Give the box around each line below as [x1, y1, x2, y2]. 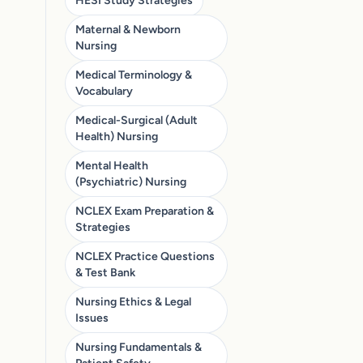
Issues [75, 310, 109, 325]
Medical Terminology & [75, 67, 192, 82]
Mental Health [75, 158, 148, 173]
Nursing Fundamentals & [75, 340, 202, 354]
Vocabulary [75, 83, 133, 98]
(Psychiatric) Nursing [75, 174, 186, 189]
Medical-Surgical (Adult [75, 113, 198, 127]
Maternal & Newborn [75, 22, 181, 36]
